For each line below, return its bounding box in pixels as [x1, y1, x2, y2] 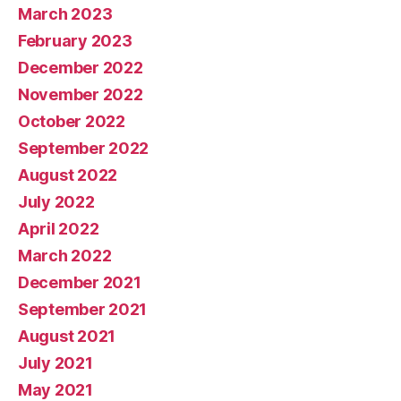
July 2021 [18, 354, 93, 372]
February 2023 [18, 31, 132, 50]
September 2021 [18, 300, 148, 319]
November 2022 [18, 85, 143, 104]
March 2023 [18, 4, 113, 23]
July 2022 [18, 192, 95, 211]
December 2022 [18, 58, 143, 77]
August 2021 [18, 327, 116, 346]
